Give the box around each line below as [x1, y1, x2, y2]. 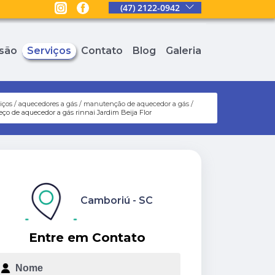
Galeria [166, 45, 201, 57]
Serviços [27, 45, 71, 57]
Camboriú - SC [80, 195, 153, 207]
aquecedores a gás [18, 99, 77, 109]
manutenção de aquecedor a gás [83, 99, 189, 109]
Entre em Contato [29, 230, 145, 245]
